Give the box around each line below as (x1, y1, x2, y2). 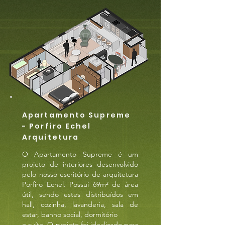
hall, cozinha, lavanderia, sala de (22, 200, 138, 209)
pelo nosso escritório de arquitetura (22, 170, 138, 179)
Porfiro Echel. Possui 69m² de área (22, 180, 138, 189)
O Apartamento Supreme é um (22, 150, 138, 159)
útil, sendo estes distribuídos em (22, 190, 138, 199)
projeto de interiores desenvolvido (22, 160, 138, 169)
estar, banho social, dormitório (22, 210, 118, 219)
